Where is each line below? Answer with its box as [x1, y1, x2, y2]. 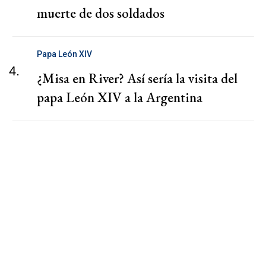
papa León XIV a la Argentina [37, 88, 202, 106]
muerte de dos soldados [37, 4, 164, 22]
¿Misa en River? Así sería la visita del [37, 69, 237, 87]
